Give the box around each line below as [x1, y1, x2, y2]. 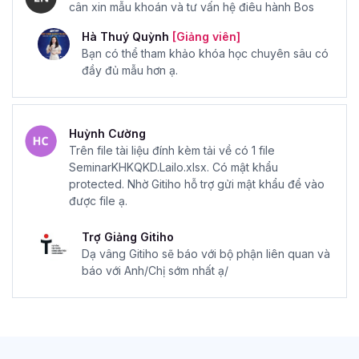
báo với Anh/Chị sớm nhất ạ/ [82, 263, 228, 277]
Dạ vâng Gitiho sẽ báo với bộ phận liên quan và [82, 246, 330, 260]
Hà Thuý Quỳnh [82, 29, 172, 43]
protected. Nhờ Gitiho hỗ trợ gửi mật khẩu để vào [69, 176, 325, 191]
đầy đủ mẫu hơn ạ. [82, 63, 178, 77]
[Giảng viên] [172, 29, 240, 43]
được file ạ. [69, 193, 127, 208]
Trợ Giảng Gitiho [82, 229, 174, 244]
